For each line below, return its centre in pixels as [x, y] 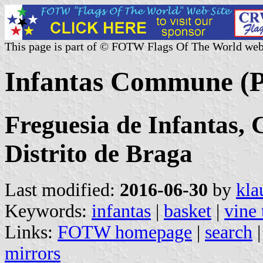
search [229, 232]
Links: [31, 232]
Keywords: [48, 211]
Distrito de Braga [99, 153]
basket [188, 211]
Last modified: [62, 190]
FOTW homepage [125, 232]
